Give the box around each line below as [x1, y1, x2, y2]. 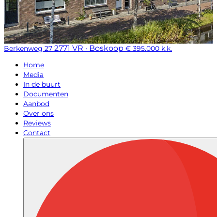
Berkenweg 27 [4, 44, 52, 53]
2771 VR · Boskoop [54, 44, 124, 53]
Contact [23, 128, 50, 137]
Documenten [23, 90, 68, 98]
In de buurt [23, 80, 61, 89]
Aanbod [23, 99, 49, 108]
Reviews [23, 119, 51, 127]
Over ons [23, 109, 54, 118]
